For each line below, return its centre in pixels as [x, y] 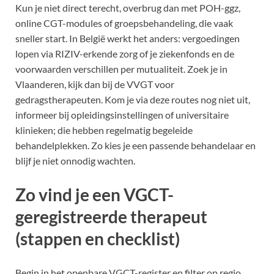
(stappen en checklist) [98, 239]
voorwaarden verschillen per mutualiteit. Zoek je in [121, 69]
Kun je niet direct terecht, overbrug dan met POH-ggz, [128, 8]
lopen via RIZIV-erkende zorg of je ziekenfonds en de [125, 54]
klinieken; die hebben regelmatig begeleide [104, 130]
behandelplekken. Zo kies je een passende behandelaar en [135, 146]
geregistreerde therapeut [111, 217]
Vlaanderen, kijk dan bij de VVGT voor [95, 84]
